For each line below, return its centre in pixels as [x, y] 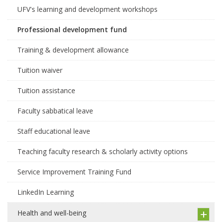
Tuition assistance [46, 90]
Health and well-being [52, 213]
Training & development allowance [73, 50]
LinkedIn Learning [46, 192]
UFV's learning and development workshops [87, 9]
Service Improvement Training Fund [74, 172]
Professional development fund [72, 29]
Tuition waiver [40, 70]
